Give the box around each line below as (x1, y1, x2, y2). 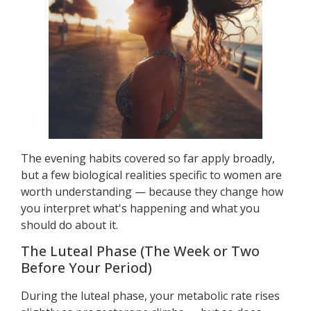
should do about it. (21, 217, 118, 233)
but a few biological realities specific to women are (21, 167, 282, 183)
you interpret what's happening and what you (21, 201, 260, 217)
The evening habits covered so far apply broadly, (21, 151, 275, 167)
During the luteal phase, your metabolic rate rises (21, 288, 280, 304)
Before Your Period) (21, 258, 152, 278)
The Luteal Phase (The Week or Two (21, 242, 260, 261)
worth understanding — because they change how (21, 184, 283, 200)
